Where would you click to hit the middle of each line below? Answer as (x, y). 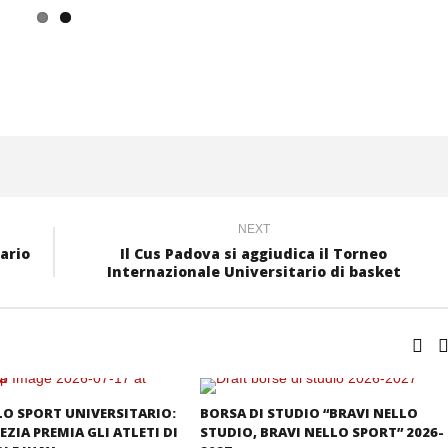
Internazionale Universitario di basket (253, 271)
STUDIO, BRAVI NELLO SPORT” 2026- (322, 431)
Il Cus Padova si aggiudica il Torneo (253, 253)
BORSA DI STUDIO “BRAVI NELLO (309, 412)
